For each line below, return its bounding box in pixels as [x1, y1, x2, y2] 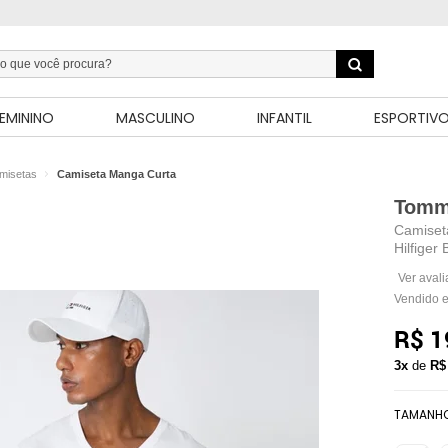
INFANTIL [257, 108, 312, 128]
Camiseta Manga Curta [57, 168, 176, 180]
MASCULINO [116, 108, 195, 128]
